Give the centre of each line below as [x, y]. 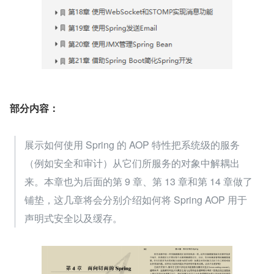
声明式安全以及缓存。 [73, 218]
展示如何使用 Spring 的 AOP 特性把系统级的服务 [132, 144]
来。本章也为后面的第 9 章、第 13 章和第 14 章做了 [139, 181]
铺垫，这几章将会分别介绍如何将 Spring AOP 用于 [136, 199]
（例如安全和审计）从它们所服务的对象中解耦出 [132, 163]
